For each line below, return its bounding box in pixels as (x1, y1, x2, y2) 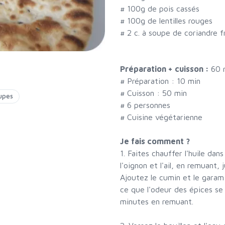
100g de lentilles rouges (127, 16, 212, 26)
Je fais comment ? (120, 137, 190, 146)
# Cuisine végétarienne (120, 113, 202, 122)
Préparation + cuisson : (120, 64, 211, 74)
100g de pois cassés (127, 4, 199, 14)
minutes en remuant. (120, 197, 193, 206)
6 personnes (127, 100, 170, 110)
